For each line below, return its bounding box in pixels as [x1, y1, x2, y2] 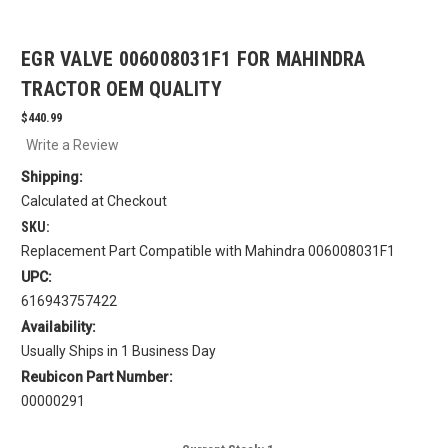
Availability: [21, 319, 96, 336]
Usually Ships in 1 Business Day [21, 343, 216, 360]
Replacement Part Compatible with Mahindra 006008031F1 [21, 243, 395, 260]
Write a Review [25, 137, 119, 154]
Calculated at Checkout [21, 193, 167, 210]
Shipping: [21, 169, 83, 186]
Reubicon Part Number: [21, 369, 173, 386]
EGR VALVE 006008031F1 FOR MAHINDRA [21, 47, 366, 72]
